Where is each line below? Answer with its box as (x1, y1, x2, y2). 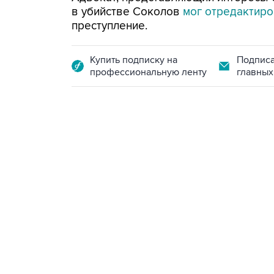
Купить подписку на (90, 54, 177, 66)
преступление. (72, 19, 147, 33)
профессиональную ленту (90, 66, 207, 78)
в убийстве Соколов (72, 5, 183, 19)
